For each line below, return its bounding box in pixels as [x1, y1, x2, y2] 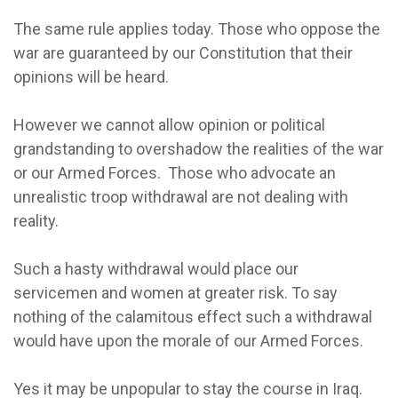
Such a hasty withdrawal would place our [13, 259, 298, 278]
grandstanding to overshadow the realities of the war [13, 139, 384, 158]
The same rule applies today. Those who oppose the [13, 20, 380, 38]
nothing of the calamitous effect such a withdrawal [13, 307, 372, 326]
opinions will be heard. [13, 68, 172, 86]
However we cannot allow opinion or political [13, 115, 325, 134]
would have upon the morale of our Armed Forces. [13, 331, 367, 350]
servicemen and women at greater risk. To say [13, 283, 338, 302]
